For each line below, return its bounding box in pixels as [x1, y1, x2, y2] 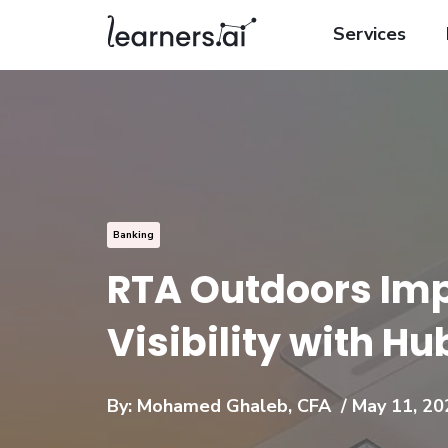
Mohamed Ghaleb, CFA [137, 394, 331, 419]
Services [333, 21, 406, 46]
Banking [113, 228, 154, 242]
